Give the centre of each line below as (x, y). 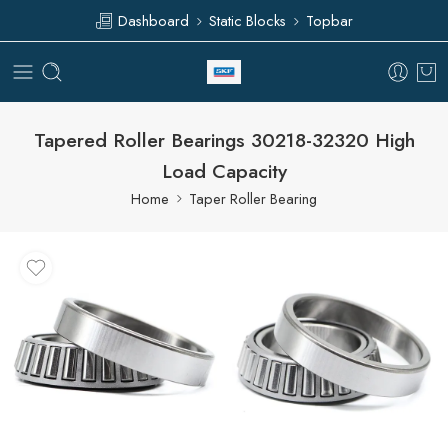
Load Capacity (224, 170)
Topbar (329, 20)
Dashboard (151, 20)
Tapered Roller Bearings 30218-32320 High (224, 139)
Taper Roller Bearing (253, 198)
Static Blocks (247, 20)
